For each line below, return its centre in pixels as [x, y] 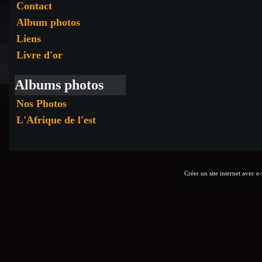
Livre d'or [39, 55]
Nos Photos [42, 104]
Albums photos [59, 85]
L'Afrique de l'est [56, 120]
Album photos [48, 22]
